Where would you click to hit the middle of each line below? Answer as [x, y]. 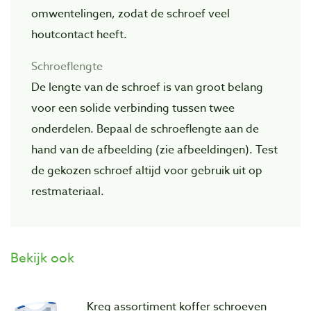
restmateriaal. [68, 191]
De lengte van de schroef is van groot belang [147, 87]
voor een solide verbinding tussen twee [133, 108]
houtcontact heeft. [79, 34]
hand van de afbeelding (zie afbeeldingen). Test [154, 150]
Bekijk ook [42, 257]
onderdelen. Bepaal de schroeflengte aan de [145, 129]
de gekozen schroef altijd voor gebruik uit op [147, 170]
